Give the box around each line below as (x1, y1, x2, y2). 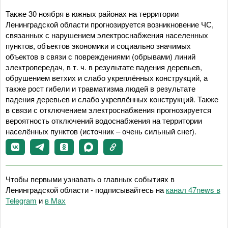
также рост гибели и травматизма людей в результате (6, 83, 195, 94)
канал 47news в (166, 184, 220, 195)
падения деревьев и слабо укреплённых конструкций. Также (6, 94, 218, 104)
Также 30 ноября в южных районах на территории (6, 8, 179, 19)
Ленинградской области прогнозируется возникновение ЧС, (6, 19, 214, 30)
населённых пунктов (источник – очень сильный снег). (6, 126, 196, 136)
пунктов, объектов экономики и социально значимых (6, 40, 191, 51)
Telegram (6, 195, 37, 206)
